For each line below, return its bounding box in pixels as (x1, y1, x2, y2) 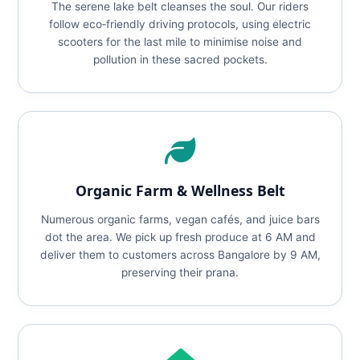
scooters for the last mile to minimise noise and (58, 35, 302, 48)
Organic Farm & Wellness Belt (75, 181, 285, 200)
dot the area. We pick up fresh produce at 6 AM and (44, 231, 316, 243)
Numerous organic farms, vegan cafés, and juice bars (40, 213, 320, 226)
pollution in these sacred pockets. (92, 53, 268, 66)
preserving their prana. (121, 266, 239, 279)
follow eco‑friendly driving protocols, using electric (49, 18, 311, 31)
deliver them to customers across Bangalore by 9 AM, (39, 248, 321, 261)
